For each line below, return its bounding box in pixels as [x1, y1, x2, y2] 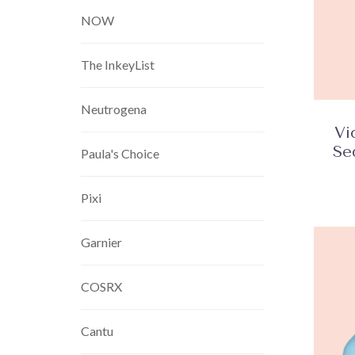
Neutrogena [81, 101, 147, 116]
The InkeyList [81, 57, 155, 72]
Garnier [81, 235, 122, 250]
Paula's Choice [81, 146, 159, 161]
